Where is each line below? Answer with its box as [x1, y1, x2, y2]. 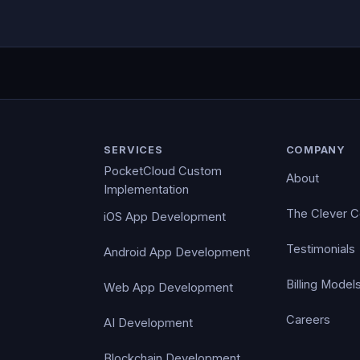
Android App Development [104, 244, 251, 260]
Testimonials [285, 241, 355, 256]
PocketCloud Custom [104, 164, 223, 179]
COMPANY [285, 144, 346, 157]
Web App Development [104, 280, 234, 295]
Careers [285, 312, 330, 327]
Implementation [104, 182, 190, 198]
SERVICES [104, 144, 163, 157]
